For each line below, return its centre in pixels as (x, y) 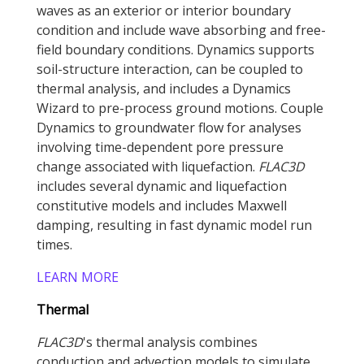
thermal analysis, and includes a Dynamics (164, 88)
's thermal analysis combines (170, 342)
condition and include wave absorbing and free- (181, 30)
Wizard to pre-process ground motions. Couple (180, 108)
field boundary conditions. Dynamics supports (175, 49)
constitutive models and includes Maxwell (162, 205)
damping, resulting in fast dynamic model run (174, 225)
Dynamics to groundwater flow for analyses (169, 127)
